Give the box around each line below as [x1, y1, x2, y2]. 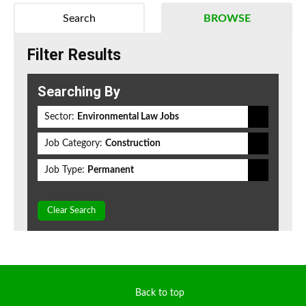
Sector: [44, 112, 74, 122]
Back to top [135, 288, 184, 298]
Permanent [87, 165, 134, 176]
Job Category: [44, 139, 102, 149]
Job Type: [44, 165, 85, 176]
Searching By [38, 83, 120, 100]
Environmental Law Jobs [77, 112, 179, 122]
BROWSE [203, 13, 251, 25]
